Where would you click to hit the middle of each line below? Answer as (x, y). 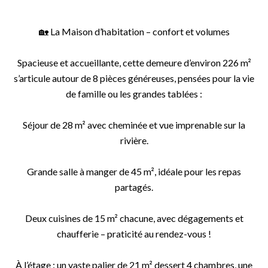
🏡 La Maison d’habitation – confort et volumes (134, 31)
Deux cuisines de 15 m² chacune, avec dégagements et (134, 218)
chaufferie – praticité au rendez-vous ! (134, 234)
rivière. (134, 140)
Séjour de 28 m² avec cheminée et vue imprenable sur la (134, 125)
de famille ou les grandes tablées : (134, 94)
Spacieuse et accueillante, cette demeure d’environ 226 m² (134, 63)
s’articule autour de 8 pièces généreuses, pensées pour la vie (134, 78)
